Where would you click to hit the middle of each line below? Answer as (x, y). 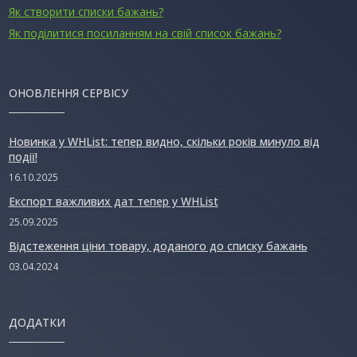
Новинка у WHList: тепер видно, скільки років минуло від (164, 142)
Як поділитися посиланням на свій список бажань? (145, 33)
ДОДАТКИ (37, 322)
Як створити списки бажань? (86, 12)
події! (23, 157)
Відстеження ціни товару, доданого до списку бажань (158, 245)
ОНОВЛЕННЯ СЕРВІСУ (68, 93)
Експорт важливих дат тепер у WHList (113, 201)
